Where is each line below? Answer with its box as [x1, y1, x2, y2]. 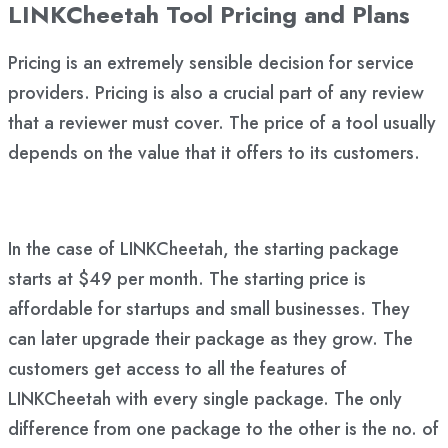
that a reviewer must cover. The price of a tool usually [8, 110, 436, 136]
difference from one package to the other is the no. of [8, 416, 439, 442]
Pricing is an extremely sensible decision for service [8, 50, 414, 76]
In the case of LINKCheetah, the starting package [8, 236, 399, 262]
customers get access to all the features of [8, 356, 347, 382]
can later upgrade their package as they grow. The [8, 326, 413, 352]
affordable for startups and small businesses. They [8, 296, 410, 322]
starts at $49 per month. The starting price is [8, 266, 366, 292]
